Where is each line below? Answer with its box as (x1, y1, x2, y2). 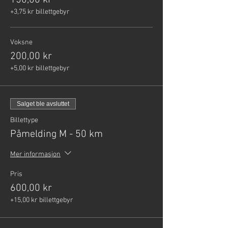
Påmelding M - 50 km (10, 128, 103, 140)
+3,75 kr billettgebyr (10, 8, 70, 16)
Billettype (10, 116, 38, 125)
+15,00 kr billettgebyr (10, 196, 73, 205)
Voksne (10, 38, 33, 47)
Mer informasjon (10, 150, 61, 159)
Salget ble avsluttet (17, 100, 69, 107)
